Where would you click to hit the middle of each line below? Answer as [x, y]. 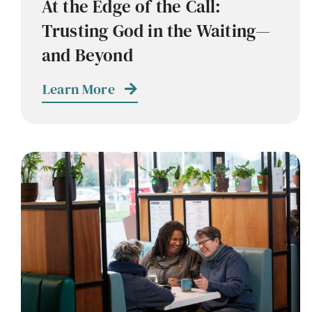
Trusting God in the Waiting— [156, 30]
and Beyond [87, 55]
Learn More [78, 89]
